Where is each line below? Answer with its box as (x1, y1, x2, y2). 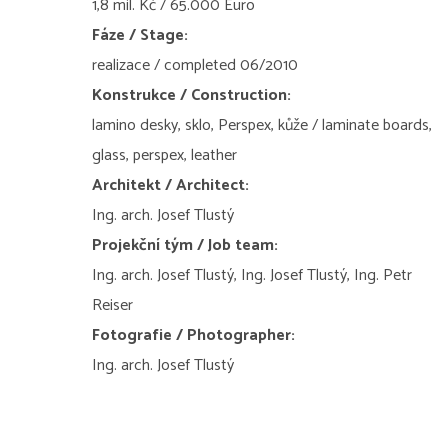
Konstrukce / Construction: (92, 81, 291, 109)
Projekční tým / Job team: (92, 231, 278, 259)
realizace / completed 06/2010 (92, 51, 298, 79)
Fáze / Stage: (92, 21, 188, 49)
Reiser (92, 291, 133, 319)
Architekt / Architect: (92, 171, 249, 199)
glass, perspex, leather (92, 141, 237, 169)
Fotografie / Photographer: (92, 321, 295, 349)
